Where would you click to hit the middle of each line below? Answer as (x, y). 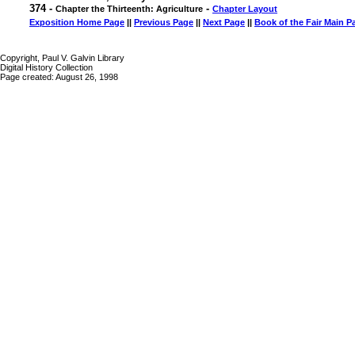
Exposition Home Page (77, 22)
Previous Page (164, 22)
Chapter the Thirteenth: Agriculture (129, 9)
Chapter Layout (245, 9)
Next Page (224, 22)
